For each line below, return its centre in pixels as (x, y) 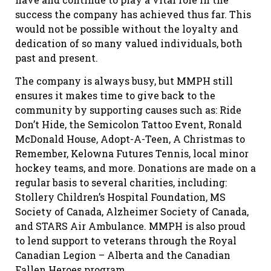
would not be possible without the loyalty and (127, 28)
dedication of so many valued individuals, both (129, 43)
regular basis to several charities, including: (121, 183)
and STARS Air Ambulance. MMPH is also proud (130, 226)
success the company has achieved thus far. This (133, 14)
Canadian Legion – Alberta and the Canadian (123, 255)
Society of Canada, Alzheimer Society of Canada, (132, 212)
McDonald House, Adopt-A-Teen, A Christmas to (130, 139)
